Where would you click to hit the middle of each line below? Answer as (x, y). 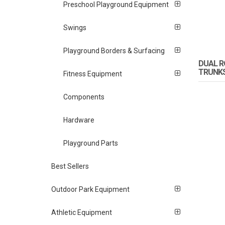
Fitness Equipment (93, 74)
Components (84, 97)
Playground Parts (91, 143)
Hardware (79, 120)
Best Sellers (70, 166)
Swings (75, 27)
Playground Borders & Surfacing (114, 50)
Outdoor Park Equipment (90, 189)
